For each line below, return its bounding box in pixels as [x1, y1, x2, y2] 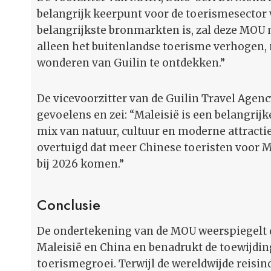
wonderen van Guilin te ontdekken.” [37, 56, 225, 70]
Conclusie [37, 194, 100, 216]
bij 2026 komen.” [37, 157, 124, 171]
